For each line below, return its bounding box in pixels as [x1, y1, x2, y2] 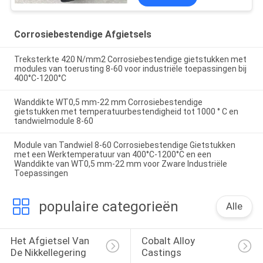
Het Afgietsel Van [10, 235, 92, 247]
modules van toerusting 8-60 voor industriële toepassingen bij [14, 64, 247, 74]
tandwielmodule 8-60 [14, 116, 93, 126]
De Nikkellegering [10, 247, 86, 259]
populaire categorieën [38, 198, 178, 215]
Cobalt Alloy [141, 235, 197, 247]
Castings [141, 247, 181, 259]
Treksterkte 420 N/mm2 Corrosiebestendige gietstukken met [14, 55, 247, 65]
